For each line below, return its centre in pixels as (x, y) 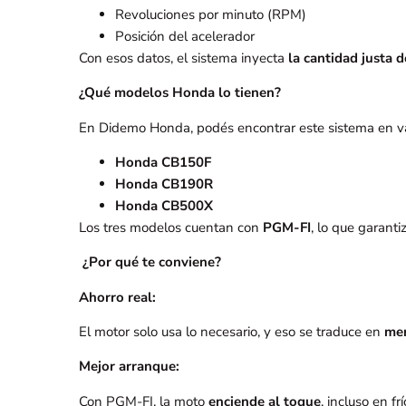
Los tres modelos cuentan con (171, 227)
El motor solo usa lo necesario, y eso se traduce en (232, 332)
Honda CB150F (163, 162)
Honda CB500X (164, 205)
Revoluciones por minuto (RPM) (211, 14)
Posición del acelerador (185, 36)
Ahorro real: (117, 297)
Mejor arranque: (129, 367)
